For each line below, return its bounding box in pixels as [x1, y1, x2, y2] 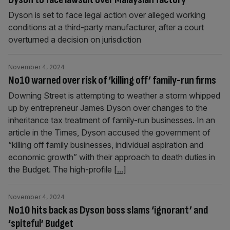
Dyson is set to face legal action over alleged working [8, 10, 205, 20]
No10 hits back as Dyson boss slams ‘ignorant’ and [8, 203, 208, 217]
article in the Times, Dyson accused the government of [8, 127, 210, 138]
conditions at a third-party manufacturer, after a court [8, 22, 204, 32]
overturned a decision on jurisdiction [8, 34, 141, 45]
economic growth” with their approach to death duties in [8, 152, 215, 162]
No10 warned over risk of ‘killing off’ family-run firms [8, 73, 216, 87]
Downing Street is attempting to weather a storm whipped [8, 90, 220, 101]
